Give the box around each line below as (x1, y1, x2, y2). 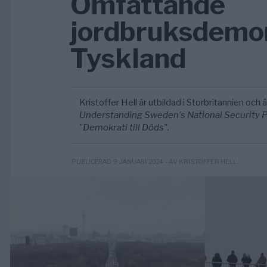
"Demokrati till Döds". (79, 122, 170, 133)
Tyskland (70, 42, 187, 74)
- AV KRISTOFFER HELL (165, 157, 237, 166)
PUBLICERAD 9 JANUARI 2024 (72, 158, 163, 166)
